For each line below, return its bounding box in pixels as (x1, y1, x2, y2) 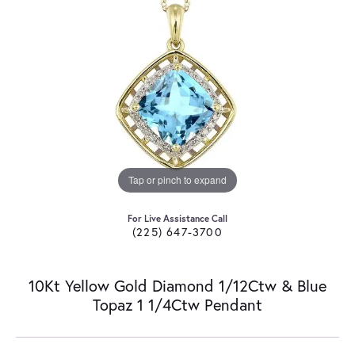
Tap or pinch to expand (128, 173, 227, 187)
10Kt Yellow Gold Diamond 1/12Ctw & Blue (29, 274, 326, 296)
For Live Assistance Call (128, 212, 227, 224)
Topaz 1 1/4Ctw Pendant (93, 293, 262, 315)
